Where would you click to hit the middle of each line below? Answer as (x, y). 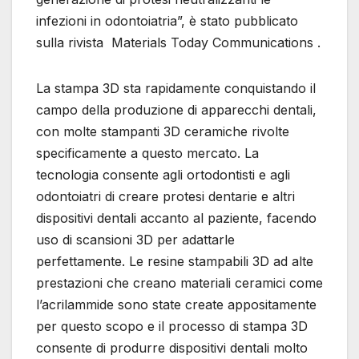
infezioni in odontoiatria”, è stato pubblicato (167, 21)
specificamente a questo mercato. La (147, 153)
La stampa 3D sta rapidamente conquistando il (176, 89)
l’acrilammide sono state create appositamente (176, 305)
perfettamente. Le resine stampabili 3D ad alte (175, 262)
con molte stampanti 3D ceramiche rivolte (163, 132)
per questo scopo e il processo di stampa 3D (172, 327)
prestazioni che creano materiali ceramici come (179, 283)
